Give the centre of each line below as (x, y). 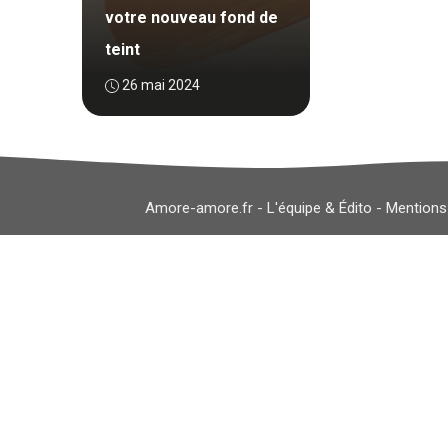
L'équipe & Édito (319, 207)
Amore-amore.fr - (206, 207)
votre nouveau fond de (191, 17)
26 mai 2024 (160, 85)
